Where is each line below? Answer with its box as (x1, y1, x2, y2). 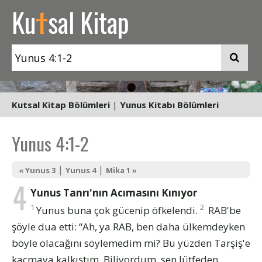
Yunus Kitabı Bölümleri (120, 99, 219, 111)
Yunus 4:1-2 (12, 130, 88, 157)
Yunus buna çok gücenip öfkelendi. (36, 203, 200, 217)
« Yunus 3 (19, 165, 56, 175)
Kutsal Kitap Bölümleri (12, 99, 110, 111)
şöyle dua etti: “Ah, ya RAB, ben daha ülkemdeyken (12, 219, 245, 233)
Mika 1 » (106, 165, 137, 175)
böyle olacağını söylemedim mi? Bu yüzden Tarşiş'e (12, 236, 250, 250)
